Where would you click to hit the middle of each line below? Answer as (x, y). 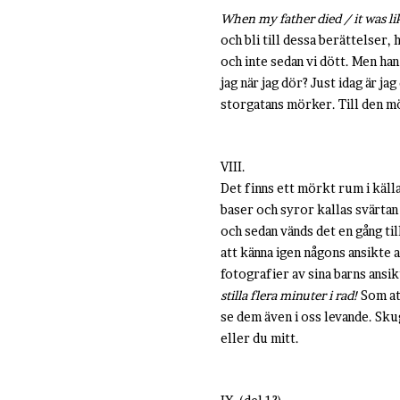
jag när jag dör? (266, 83)
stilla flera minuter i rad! (289, 295)
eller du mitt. (261, 338)
